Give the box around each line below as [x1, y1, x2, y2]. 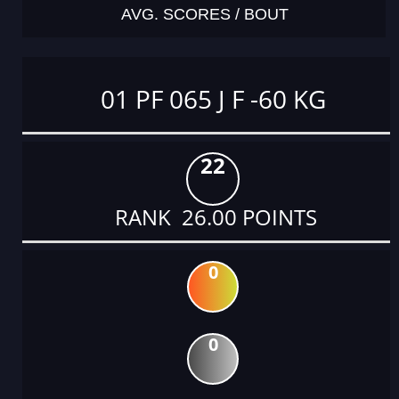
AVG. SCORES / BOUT [120, 4, 289, 23]
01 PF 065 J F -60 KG [100, 81, 326, 116]
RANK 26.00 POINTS [109, 202, 317, 232]
